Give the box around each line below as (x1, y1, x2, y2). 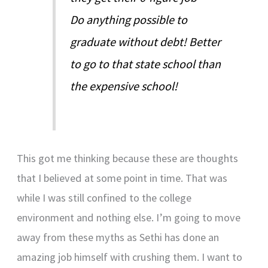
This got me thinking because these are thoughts (17, 151, 239, 165)
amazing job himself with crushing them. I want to (17, 249, 243, 264)
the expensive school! (70, 78, 178, 93)
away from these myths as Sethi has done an (17, 230, 220, 244)
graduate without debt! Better (70, 33, 221, 49)
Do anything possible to (70, 11, 188, 27)
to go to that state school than (70, 56, 221, 71)
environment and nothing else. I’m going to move (17, 210, 241, 224)
